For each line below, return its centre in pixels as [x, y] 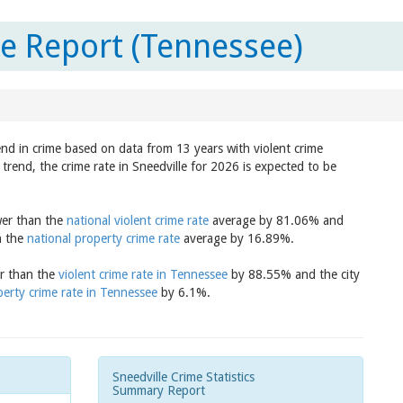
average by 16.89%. [237, 238]
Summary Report [159, 390]
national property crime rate [103, 238]
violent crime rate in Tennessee [143, 274]
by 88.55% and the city [294, 274]
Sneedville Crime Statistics [184, 377]
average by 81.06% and [276, 220]
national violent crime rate [138, 220]
